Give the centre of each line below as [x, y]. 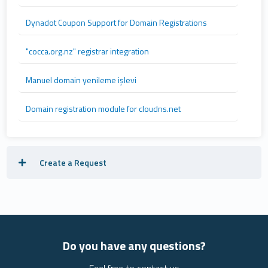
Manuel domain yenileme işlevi [81, 80]
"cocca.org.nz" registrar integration [88, 51]
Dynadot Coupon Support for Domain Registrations [117, 22]
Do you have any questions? [134, 246]
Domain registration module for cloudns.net [103, 109]
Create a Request [72, 162]
